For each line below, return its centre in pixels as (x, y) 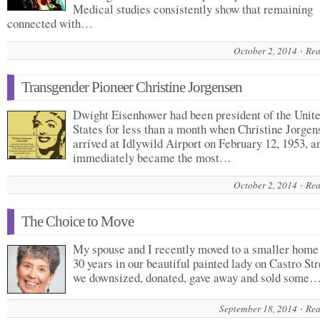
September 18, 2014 (258, 309)
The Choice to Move (77, 221)
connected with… (50, 23)
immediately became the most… (152, 157)
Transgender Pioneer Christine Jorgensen (132, 87)
